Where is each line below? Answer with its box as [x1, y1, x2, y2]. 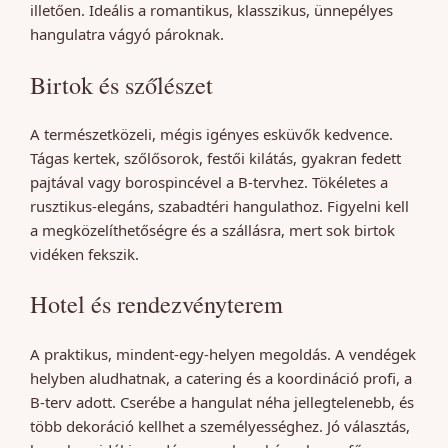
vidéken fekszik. [30, 244, 139, 264]
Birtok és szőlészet [30, 67, 213, 101]
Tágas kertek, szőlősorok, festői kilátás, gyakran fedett [30, 148, 401, 168]
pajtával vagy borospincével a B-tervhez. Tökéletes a [30, 172, 388, 192]
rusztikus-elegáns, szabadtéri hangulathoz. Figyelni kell [30, 196, 409, 216]
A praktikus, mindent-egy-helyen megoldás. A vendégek [30, 343, 416, 364]
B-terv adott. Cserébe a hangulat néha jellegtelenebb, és [30, 391, 414, 412]
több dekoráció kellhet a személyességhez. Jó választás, [30, 415, 410, 436]
